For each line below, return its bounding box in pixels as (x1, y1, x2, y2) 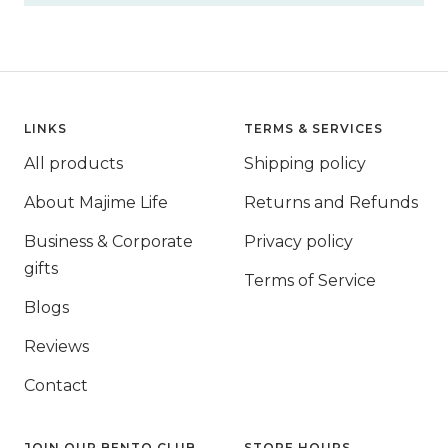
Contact (24, 376, 88, 396)
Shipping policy (244, 154, 366, 174)
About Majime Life (24, 193, 168, 213)
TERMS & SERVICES (244, 121, 383, 137)
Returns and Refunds (244, 193, 418, 213)
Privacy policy (244, 232, 353, 252)
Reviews (24, 337, 89, 357)
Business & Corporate (24, 232, 193, 252)
